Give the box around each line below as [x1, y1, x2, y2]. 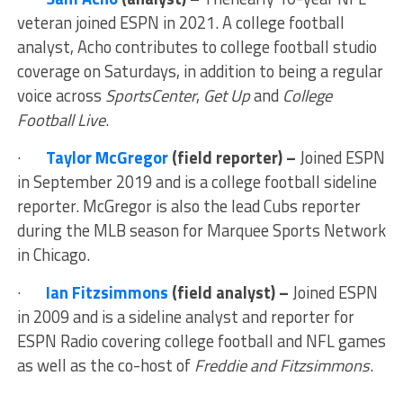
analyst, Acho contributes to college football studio [16, 34, 377, 60]
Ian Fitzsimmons [45, 280, 168, 306]
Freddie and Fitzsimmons [193, 353, 370, 379]
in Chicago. [16, 242, 90, 268]
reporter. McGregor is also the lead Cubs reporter [16, 193, 361, 219]
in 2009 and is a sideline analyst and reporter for [16, 304, 354, 330]
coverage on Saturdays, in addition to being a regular [16, 58, 383, 85]
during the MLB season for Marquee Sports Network [16, 218, 386, 244]
